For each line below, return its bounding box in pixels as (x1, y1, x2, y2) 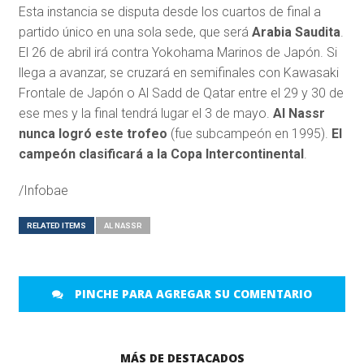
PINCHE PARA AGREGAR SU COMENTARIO (71, 286, 312, 302)
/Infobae (18, 183, 68, 199)
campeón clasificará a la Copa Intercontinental (18, 146, 304, 162)
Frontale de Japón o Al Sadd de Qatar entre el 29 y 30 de (18, 85, 344, 102)
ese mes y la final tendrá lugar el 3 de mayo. (18, 106, 273, 122)
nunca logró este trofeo (18, 126, 167, 142)
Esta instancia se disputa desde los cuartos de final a (18, 4, 321, 20)
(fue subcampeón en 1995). (167, 126, 331, 142)
